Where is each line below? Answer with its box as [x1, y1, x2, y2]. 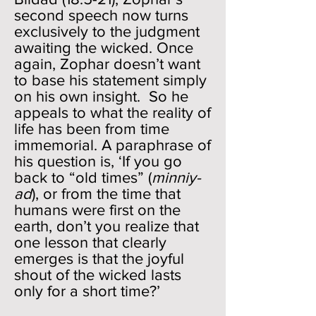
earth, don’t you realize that [14, 218, 199, 234]
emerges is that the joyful [14, 250, 184, 267]
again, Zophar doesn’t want [14, 56, 200, 72]
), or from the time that [32, 186, 181, 202]
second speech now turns [14, 7, 188, 23]
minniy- [152, 169, 201, 186]
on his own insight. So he [14, 88, 188, 104]
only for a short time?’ [14, 283, 169, 299]
